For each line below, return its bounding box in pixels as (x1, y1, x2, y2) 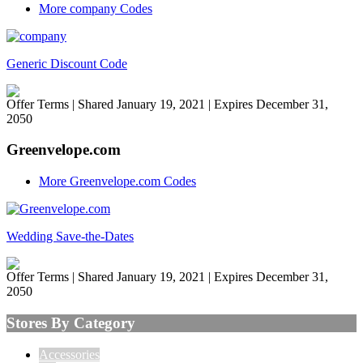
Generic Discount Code (6, 56, 127, 70)
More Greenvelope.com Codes (39, 174, 196, 189)
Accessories (39, 347, 100, 361)
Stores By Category (6, 314, 135, 331)
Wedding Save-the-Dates (6, 229, 134, 244)
